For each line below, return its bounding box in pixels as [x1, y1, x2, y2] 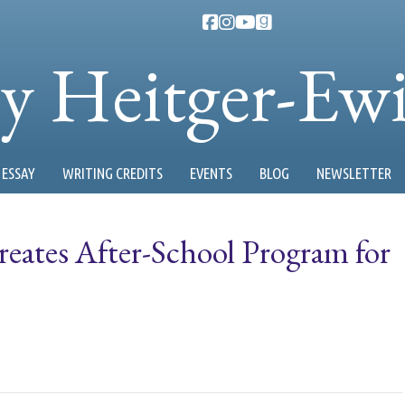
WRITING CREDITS [62, 165, 163, 182]
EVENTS [190, 165, 232, 182]
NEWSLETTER [316, 165, 391, 182]
